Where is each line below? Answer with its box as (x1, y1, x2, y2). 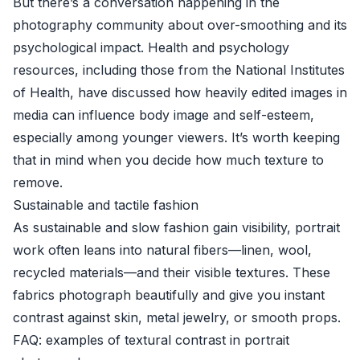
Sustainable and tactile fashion (13, 197, 198, 213)
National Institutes (235, 62, 345, 78)
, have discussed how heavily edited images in (70, 84, 347, 100)
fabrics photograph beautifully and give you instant (13, 287, 325, 303)
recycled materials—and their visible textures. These (13, 264, 330, 280)
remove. (13, 174, 63, 190)
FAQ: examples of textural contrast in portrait (13, 332, 289, 348)
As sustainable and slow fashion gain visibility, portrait (13, 219, 340, 235)
